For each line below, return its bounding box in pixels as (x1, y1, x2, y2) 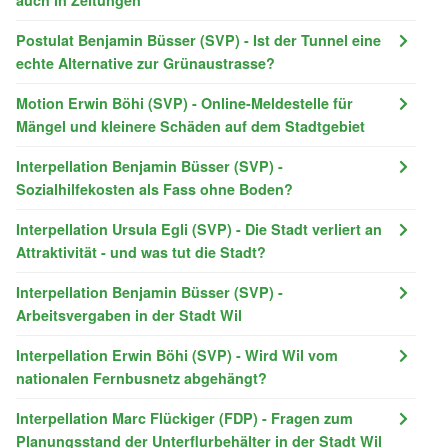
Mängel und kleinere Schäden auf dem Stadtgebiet (16, 115, 365, 136)
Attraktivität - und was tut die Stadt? (16, 241, 266, 262)
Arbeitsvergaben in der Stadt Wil (16, 304, 242, 325)
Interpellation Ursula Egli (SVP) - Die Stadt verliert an (16, 218, 382, 239)
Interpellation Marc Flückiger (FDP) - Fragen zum (16, 407, 353, 428)
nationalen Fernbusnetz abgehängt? (16, 367, 267, 388)
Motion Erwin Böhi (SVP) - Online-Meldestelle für (16, 92, 353, 113)
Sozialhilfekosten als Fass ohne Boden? (16, 178, 293, 199)
